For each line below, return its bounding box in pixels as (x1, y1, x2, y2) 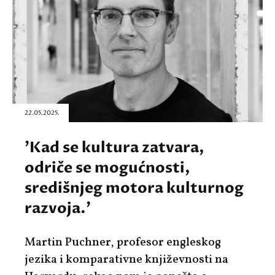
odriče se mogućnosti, (25, 157, 190, 178)
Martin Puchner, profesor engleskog (25, 234, 221, 250)
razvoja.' (25, 198, 91, 219)
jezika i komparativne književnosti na (25, 251, 228, 268)
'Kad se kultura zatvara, (25, 137, 204, 158)
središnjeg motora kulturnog (25, 177, 244, 198)
